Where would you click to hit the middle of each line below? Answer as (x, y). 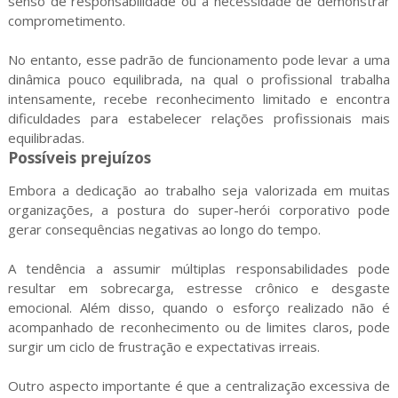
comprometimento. (66, 20)
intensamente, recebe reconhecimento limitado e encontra (199, 99)
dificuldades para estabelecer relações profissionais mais (199, 118)
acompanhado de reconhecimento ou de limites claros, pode (199, 327)
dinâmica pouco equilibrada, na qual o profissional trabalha (199, 79)
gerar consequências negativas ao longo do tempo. (164, 229)
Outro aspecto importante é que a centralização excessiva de (199, 386)
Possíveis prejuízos (79, 157)
